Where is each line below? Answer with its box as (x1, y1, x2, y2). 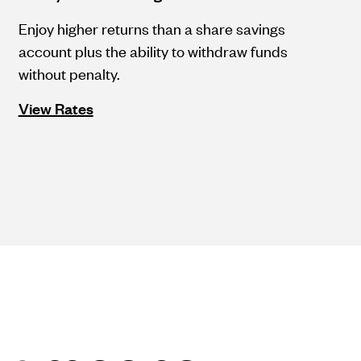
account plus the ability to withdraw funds (18, 41, 288, 60)
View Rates (18, 98, 93, 118)
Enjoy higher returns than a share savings (18, 19, 285, 38)
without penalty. (18, 64, 120, 83)
